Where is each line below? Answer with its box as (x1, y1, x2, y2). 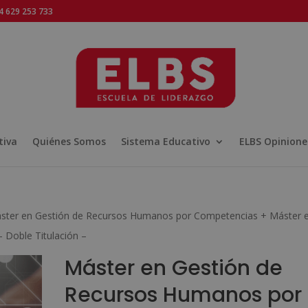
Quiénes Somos (32, 135, 106, 148)
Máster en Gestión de (64, 254, 283, 283)
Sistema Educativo (121, 135, 210, 148)
